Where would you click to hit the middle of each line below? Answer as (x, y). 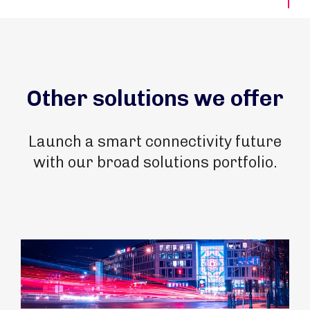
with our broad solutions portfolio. (155, 162)
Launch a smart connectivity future (155, 142)
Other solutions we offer (155, 98)
